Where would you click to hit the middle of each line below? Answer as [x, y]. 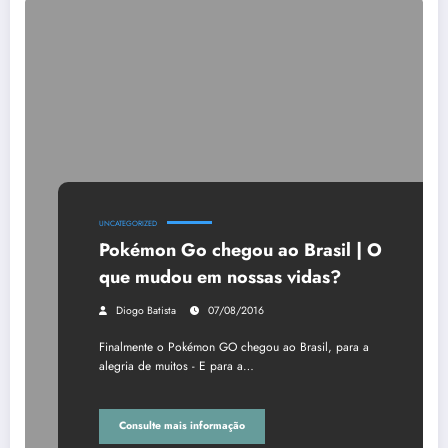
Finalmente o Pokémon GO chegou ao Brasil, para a [234, 346]
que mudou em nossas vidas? [220, 276]
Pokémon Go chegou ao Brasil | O [240, 249]
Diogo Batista [146, 310]
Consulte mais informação [182, 426]
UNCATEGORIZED [128, 223]
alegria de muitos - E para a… [176, 365]
